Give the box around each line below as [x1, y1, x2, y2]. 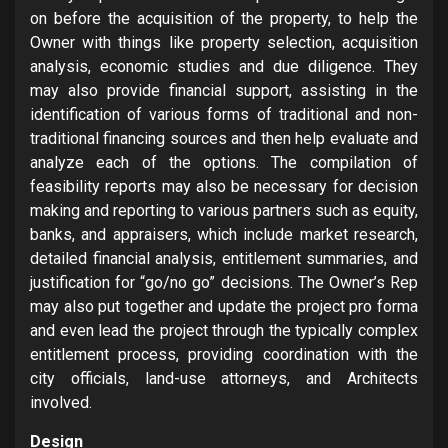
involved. [30, 392, 92, 412]
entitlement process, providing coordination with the [30, 344, 418, 364]
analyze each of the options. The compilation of [30, 152, 418, 172]
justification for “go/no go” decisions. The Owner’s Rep [30, 272, 418, 292]
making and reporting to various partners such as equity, [30, 200, 418, 220]
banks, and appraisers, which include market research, [30, 224, 418, 244]
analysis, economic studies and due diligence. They [30, 56, 418, 76]
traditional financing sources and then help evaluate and [30, 128, 418, 148]
